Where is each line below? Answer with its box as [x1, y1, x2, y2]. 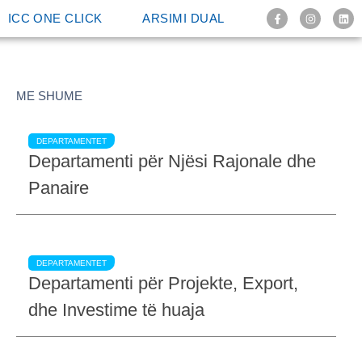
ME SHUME [16, 89, 82, 103]
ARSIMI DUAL [142, 11, 225, 25]
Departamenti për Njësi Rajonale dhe [28, 152, 316, 172]
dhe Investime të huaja [28, 301, 204, 321]
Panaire [28, 179, 89, 199]
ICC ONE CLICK [7, 11, 103, 25]
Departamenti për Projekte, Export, [28, 274, 298, 294]
